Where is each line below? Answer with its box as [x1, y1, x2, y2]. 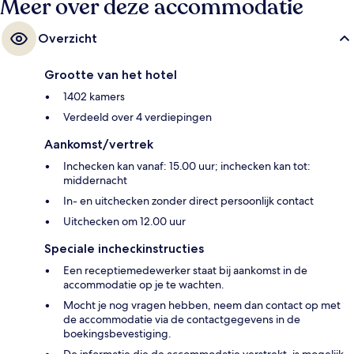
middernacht [63, 172, 127, 187]
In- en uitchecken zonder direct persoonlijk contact [63, 193, 314, 208]
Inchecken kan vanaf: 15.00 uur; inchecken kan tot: [63, 158, 311, 173]
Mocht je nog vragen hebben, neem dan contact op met [63, 297, 341, 312]
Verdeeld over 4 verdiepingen [63, 109, 212, 124]
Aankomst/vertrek [44, 136, 153, 152]
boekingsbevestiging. [63, 326, 171, 341]
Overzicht [38, 30, 97, 46]
